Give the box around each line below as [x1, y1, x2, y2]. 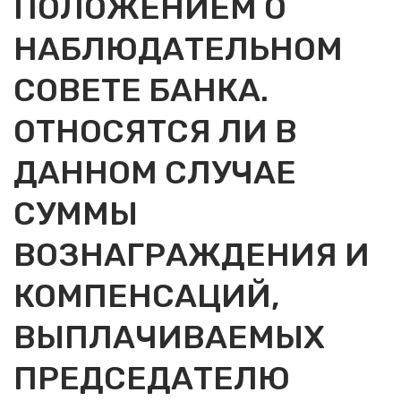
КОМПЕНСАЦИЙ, [13, 277, 280, 315]
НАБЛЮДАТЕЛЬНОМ [13, 30, 343, 68]
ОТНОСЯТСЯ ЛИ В [13, 112, 297, 150]
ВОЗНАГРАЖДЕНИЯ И [13, 235, 370, 274]
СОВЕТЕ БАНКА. [13, 71, 269, 109]
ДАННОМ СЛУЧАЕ [13, 153, 296, 192]
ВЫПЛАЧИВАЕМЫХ [13, 318, 325, 356]
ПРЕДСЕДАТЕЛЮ [13, 359, 290, 397]
